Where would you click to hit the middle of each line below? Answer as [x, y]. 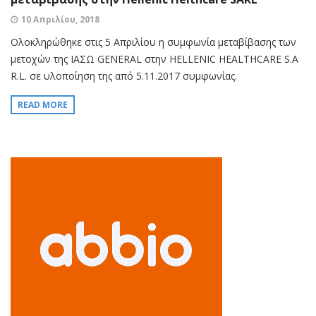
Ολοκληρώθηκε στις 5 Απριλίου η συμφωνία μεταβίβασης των [153, 42]
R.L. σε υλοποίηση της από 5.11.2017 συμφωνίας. [124, 76]
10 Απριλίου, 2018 [60, 20]
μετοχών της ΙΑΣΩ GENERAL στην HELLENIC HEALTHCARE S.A [154, 59]
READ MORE [43, 105]
